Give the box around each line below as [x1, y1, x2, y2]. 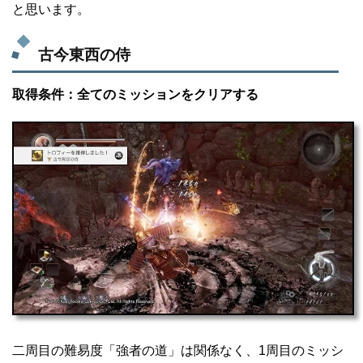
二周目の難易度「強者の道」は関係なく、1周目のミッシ [12, 344, 344, 358]
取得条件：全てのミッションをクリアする [12, 88, 258, 102]
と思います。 [12, 2, 90, 16]
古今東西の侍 [38, 46, 131, 64]
